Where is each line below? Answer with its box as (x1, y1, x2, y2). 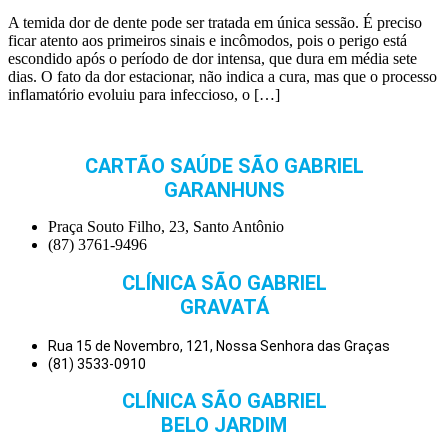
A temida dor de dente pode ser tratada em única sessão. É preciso (8, 13, 422, 31)
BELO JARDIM (161, 413, 287, 438)
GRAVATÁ (179, 294, 269, 319)
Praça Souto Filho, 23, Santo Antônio (48, 218, 284, 236)
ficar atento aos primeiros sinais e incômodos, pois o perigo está (8, 31, 407, 49)
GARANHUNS (163, 177, 285, 202)
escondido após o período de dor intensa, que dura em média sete (8, 49, 417, 67)
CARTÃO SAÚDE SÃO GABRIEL (84, 153, 364, 178)
